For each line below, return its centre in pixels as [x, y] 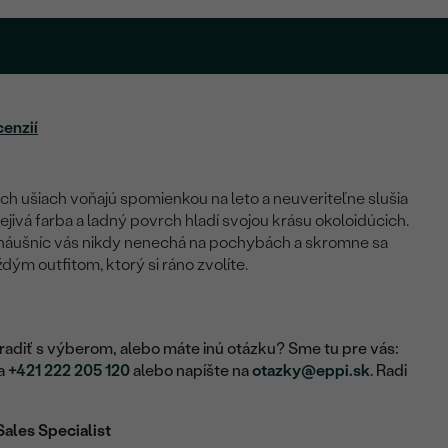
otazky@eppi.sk [311, 371]
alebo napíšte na [191, 371]
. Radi [389, 371]
